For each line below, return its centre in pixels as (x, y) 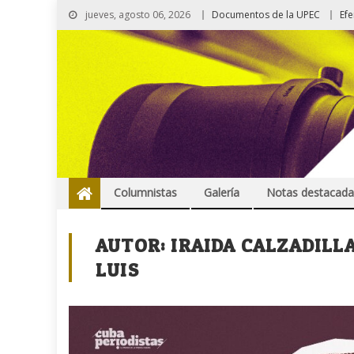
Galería (222, 193)
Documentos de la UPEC (266, 15)
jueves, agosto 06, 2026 (137, 15)
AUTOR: (134, 246)
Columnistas (145, 193)
